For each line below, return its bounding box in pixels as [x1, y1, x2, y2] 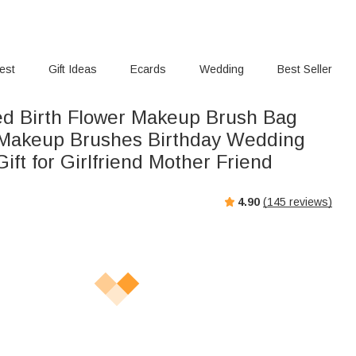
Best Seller [277, 63, 332, 75]
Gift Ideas [48, 63, 98, 75]
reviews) [286, 195, 332, 208]
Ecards [130, 63, 167, 75]
